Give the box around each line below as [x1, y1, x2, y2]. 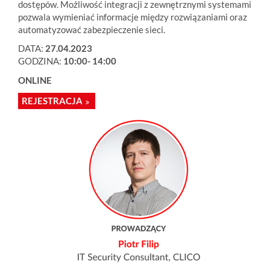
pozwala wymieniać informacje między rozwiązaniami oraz [18, 11, 247, 22]
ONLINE [18, 74, 52, 86]
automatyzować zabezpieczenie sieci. [18, 24, 165, 35]
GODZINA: [18, 55, 63, 66]
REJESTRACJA [22, 95, 83, 106]
